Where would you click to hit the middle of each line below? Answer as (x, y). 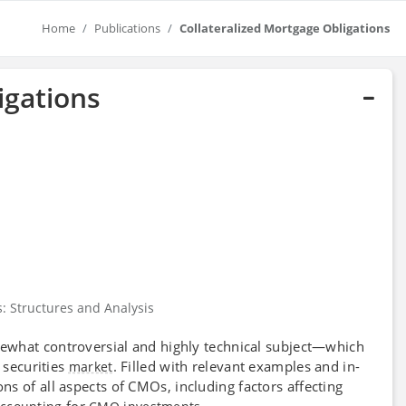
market (91, 366)
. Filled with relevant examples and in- (237, 366)
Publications (127, 28)
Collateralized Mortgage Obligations (285, 28)
